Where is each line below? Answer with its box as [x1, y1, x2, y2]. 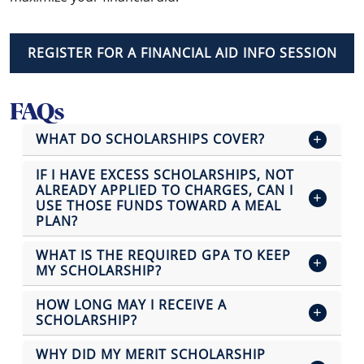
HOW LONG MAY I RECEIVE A [36, 295, 227, 314]
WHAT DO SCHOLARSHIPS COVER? [36, 130, 265, 149]
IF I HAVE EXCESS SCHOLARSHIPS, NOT [36, 165, 294, 184]
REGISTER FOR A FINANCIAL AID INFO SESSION [27, 43, 337, 62]
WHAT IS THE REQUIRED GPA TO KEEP [36, 245, 291, 264]
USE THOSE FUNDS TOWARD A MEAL [36, 196, 281, 214]
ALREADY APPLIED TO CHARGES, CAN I [36, 180, 293, 199]
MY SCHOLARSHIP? [36, 261, 162, 279]
